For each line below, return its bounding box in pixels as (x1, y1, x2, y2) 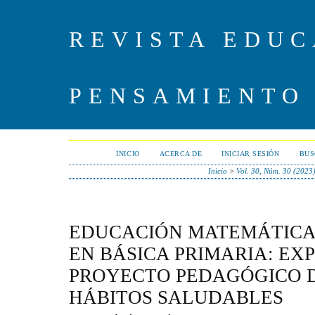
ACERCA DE (159, 150, 202, 157)
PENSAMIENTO (69, 83, 305, 108)
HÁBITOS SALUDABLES (69, 286, 283, 308)
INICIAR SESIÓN (221, 150, 280, 157)
